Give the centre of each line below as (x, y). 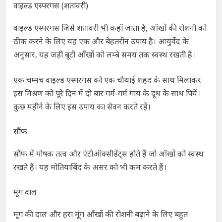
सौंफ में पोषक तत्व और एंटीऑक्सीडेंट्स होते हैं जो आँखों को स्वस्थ (108, 154)
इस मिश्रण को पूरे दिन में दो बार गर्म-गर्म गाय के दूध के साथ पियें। (107, 93)
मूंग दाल (25, 192)
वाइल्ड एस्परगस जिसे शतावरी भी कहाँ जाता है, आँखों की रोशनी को (110, 28)
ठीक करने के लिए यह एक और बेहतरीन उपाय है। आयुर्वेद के (101, 41)
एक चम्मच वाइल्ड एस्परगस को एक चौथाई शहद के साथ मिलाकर (107, 80)
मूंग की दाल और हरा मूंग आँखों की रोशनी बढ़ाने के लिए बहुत (100, 214)
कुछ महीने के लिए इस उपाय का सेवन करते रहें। (82, 107)
